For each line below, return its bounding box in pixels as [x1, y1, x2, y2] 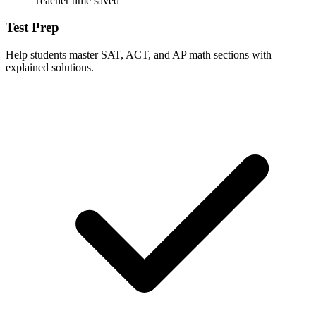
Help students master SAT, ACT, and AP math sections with [6, 49, 272, 61]
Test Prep [6, 20, 59, 35]
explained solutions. [6, 61, 94, 74]
